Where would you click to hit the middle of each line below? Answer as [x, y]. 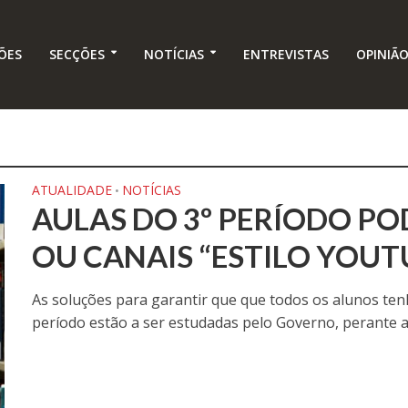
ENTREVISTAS [286, 55]
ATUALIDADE [72, 190]
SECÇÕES [76, 55]
